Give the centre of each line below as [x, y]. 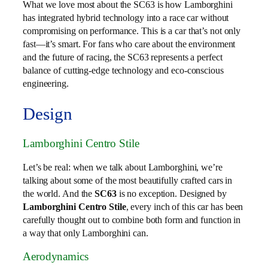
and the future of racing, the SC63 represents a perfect [123, 57]
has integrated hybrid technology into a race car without [126, 17]
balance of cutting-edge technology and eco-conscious [123, 70]
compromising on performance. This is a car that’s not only [132, 31]
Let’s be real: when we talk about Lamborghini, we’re [123, 167]
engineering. [46, 83]
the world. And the [59, 193]
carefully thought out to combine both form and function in [132, 220]
